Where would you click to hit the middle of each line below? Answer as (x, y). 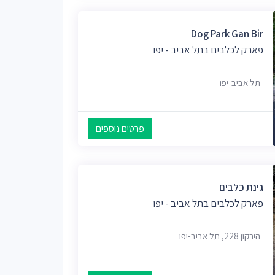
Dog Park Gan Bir (227, 33)
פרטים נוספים (120, 129)
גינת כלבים (241, 187)
